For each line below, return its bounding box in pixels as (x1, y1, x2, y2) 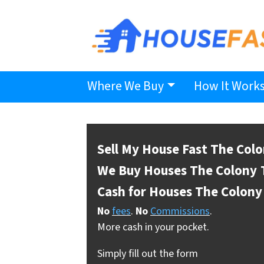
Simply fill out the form (97, 246, 198, 262)
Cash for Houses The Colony (97, 181, 262, 202)
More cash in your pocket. (97, 220, 209, 235)
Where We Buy (87, 77, 164, 96)
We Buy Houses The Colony (97, 160, 257, 180)
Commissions (150, 204, 210, 219)
